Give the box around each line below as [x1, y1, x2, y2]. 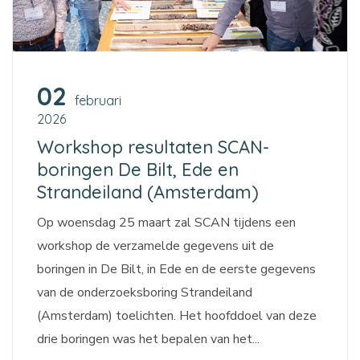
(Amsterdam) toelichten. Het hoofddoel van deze [37, 307, 317, 325]
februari [75, 92, 121, 109]
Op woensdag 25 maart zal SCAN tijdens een [37, 214, 296, 232]
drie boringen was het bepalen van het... [37, 330, 260, 349]
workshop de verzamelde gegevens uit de [37, 237, 274, 256]
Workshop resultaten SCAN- [37, 136, 269, 159]
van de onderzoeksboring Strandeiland [37, 284, 252, 302]
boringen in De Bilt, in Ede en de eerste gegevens [37, 260, 316, 279]
